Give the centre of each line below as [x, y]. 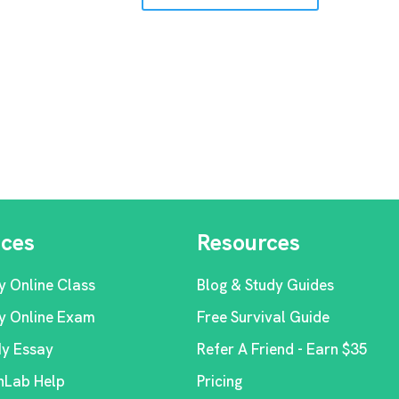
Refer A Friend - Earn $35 [282, 349]
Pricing [219, 381]
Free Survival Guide [263, 317]
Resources [248, 243]
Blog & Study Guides [265, 285]
